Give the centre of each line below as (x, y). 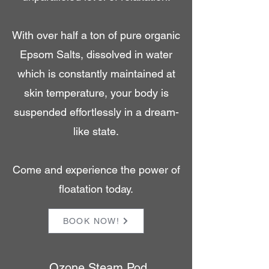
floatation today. (96, 189)
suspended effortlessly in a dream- (96, 112)
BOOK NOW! (91, 221)
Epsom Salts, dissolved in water (96, 54)
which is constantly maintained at (96, 74)
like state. (96, 131)
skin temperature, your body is (96, 93)
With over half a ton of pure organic (96, 35)
